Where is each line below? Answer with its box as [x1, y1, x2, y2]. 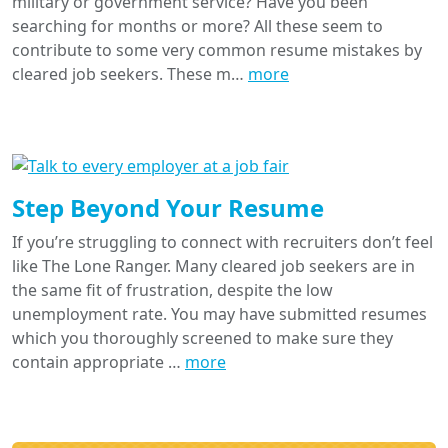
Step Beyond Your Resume [12, 191, 324, 224]
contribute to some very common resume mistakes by [12, 39, 422, 61]
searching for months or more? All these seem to [12, 15, 383, 37]
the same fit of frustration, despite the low [12, 279, 333, 301]
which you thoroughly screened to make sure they [12, 327, 393, 349]
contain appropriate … [12, 351, 185, 373]
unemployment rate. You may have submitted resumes [12, 303, 427, 325]
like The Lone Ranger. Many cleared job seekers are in [12, 255, 415, 277]
